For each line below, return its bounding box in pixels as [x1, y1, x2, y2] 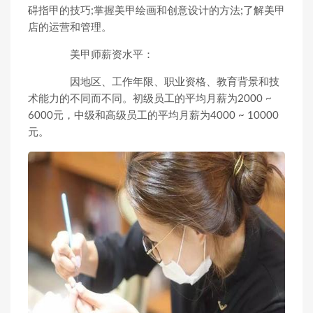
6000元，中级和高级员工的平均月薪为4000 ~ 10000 [28, 110, 279, 121]
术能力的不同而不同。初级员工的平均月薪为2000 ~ [28, 94, 272, 104]
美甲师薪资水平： [49, 50, 154, 60]
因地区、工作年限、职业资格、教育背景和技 [49, 77, 279, 87]
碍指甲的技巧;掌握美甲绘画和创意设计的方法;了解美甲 [28, 6, 285, 16]
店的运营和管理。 [28, 22, 112, 33]
